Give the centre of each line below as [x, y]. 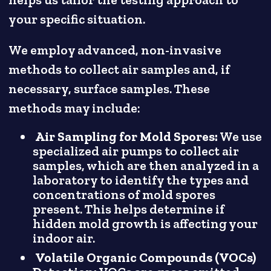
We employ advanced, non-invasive [115, 50]
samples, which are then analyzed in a [146, 166]
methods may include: [75, 108]
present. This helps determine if [129, 210]
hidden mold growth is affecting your [145, 224]
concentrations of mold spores [124, 195]
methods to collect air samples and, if [119, 69]
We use [240, 137]
